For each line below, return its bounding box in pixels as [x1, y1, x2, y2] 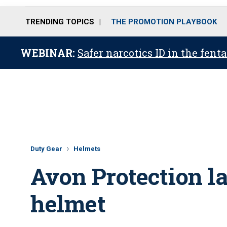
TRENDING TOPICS [25, 17, 94, 26]
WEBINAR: [20, 46, 78, 59]
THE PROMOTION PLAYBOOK [111, 17, 217, 26]
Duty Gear [30, 145, 62, 153]
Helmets [73, 145, 100, 153]
